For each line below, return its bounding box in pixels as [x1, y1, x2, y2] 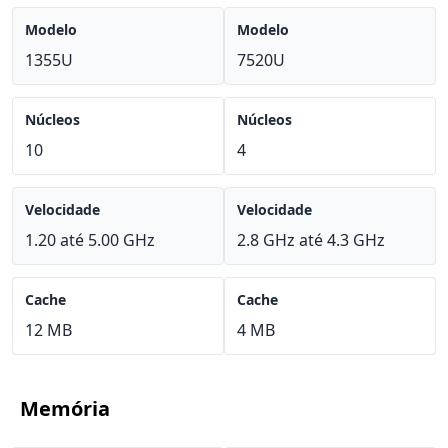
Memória [20, 395, 110, 422]
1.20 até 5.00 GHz [25, 229, 155, 251]
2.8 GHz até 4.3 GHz [237, 229, 385, 251]
